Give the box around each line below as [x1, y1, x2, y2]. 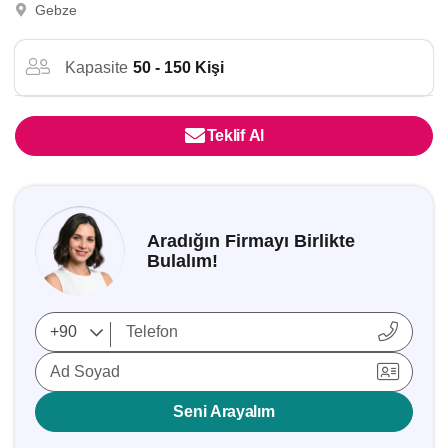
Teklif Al [206, 127, 264, 144]
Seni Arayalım [173, 403, 275, 420]
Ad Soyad [50, 363, 120, 380]
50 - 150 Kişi [133, 58, 224, 76]
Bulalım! [147, 251, 218, 271]
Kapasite [65, 58, 128, 76]
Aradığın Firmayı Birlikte [147, 231, 355, 251]
